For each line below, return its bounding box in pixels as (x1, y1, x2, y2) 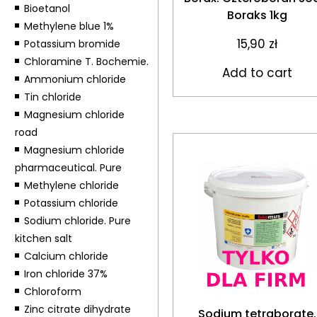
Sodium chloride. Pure (23, 214, 131, 228)
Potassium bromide (23, 37, 120, 51)
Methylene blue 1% (23, 19, 114, 33)
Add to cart (221, 64, 292, 81)
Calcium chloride (23, 249, 108, 263)
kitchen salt (14, 231, 72, 246)
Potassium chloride (23, 196, 118, 210)
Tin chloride (23, 90, 81, 104)
